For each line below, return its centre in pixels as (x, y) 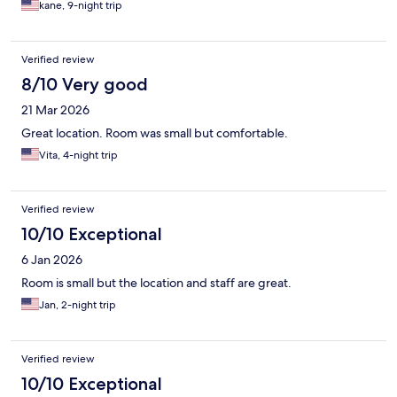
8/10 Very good (85, 85)
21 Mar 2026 (55, 110)
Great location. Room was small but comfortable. (155, 133)
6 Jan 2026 (52, 260)
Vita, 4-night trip (78, 156)
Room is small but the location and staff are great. (156, 283)
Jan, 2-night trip (78, 305)
